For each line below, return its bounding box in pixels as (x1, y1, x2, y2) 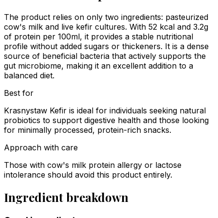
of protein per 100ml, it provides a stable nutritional (4, 32, 193, 42)
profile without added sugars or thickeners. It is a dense (4, 41, 209, 52)
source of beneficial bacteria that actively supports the (4, 51, 206, 61)
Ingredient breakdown (4, 189, 128, 205)
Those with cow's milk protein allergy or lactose (4, 160, 182, 170)
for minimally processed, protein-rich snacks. (4, 125, 171, 135)
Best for (4, 88, 34, 98)
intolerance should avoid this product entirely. (4, 170, 172, 180)
